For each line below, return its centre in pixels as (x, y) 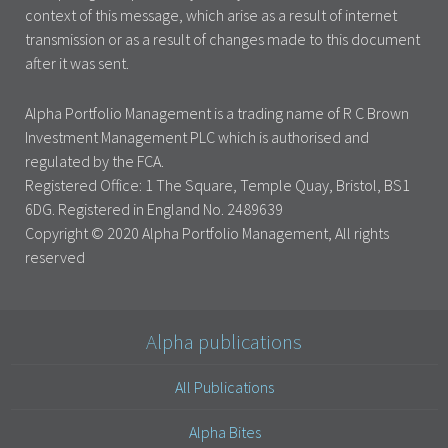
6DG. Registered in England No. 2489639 (154, 208)
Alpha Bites (224, 431)
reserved (55, 256)
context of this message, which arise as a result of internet (211, 14)
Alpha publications (224, 341)
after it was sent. (77, 62)
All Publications (224, 386)
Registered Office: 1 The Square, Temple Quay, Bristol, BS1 (217, 184)
